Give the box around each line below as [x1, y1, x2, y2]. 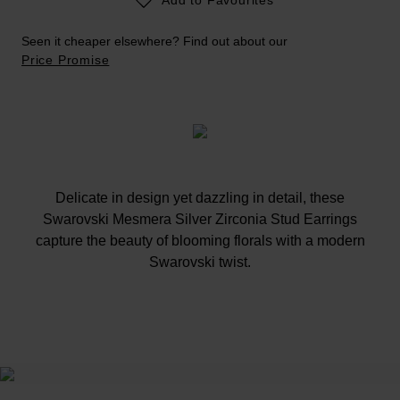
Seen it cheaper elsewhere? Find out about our [21, 33, 287, 48]
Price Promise [21, 52, 110, 67]
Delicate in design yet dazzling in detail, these [55, 189, 345, 205]
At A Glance [160, 339, 240, 355]
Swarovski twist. [149, 254, 251, 270]
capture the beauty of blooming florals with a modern [35, 232, 365, 248]
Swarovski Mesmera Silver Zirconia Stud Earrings [43, 211, 357, 227]
